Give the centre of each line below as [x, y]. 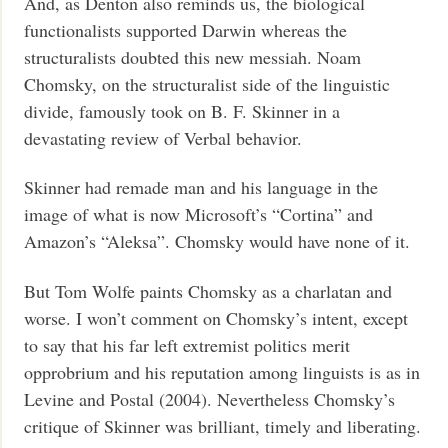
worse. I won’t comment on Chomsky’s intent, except [216, 317]
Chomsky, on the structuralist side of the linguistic [207, 83]
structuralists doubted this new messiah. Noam [193, 56]
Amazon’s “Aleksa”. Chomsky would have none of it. [217, 241]
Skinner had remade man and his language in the [201, 187]
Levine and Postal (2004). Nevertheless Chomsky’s [210, 398]
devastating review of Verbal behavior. [163, 137]
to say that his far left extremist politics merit [187, 344]
